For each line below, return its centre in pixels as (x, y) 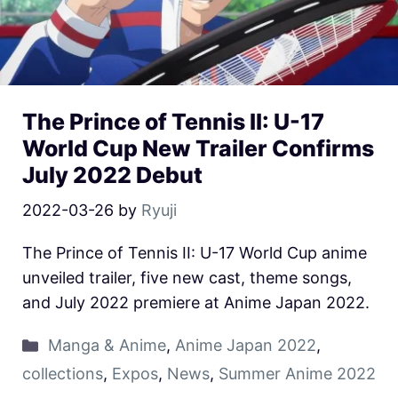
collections (63, 374)
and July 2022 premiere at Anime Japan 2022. (196, 303)
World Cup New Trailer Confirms (198, 149)
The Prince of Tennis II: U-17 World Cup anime (195, 253)
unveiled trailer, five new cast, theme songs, (187, 278)
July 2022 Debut (112, 175)
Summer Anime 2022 (297, 374)
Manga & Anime (107, 346)
